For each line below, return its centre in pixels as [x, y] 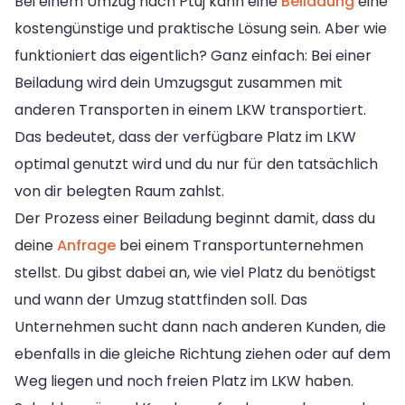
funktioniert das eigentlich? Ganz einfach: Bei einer [193, 55]
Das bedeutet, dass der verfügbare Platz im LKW [185, 137]
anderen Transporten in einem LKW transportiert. [190, 109]
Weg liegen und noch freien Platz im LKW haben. [184, 381]
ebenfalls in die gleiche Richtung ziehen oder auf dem [202, 353]
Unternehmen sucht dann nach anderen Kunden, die [200, 326]
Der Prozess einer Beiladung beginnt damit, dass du [195, 218]
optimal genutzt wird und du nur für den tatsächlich [196, 164]
